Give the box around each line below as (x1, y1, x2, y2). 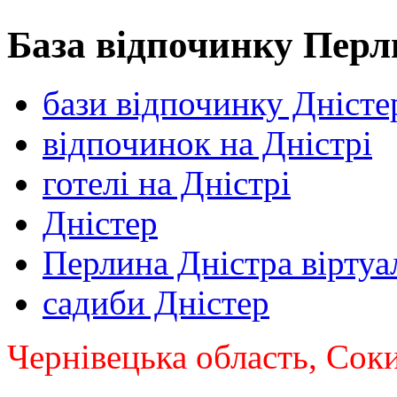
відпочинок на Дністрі (43, 124, 372, 163)
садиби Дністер (43, 284, 269, 323)
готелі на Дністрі (43, 164, 291, 203)
